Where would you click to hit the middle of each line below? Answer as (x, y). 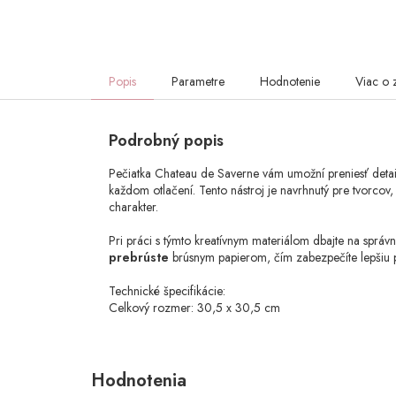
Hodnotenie (290, 82)
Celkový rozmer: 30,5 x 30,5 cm (194, 308)
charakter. (133, 207)
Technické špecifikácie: (167, 291)
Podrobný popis (166, 141)
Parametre (198, 82)
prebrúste (139, 258)
